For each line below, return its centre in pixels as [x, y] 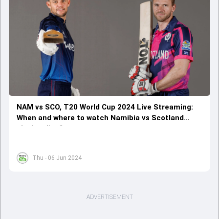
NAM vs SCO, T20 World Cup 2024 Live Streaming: [105, 107]
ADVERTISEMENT [109, 197]
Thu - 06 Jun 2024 [57, 158]
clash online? [40, 128]
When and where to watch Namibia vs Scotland [100, 118]
